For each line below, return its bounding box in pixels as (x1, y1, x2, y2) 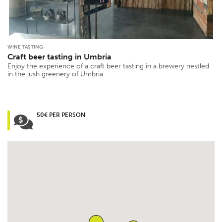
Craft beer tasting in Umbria (7, 52, 111, 62)
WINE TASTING (7, 44, 43, 51)
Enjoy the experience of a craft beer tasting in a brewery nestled (7, 62, 209, 71)
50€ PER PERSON (37, 111, 85, 119)
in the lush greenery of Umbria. (7, 70, 105, 79)
